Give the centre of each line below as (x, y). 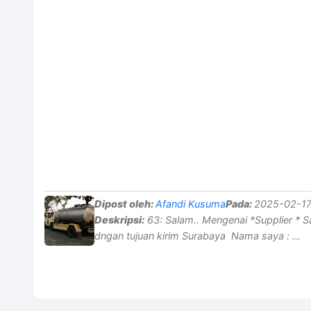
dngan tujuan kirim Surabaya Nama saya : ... (197, 235)
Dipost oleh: (125, 203)
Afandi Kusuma (191, 203)
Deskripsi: (119, 219)
